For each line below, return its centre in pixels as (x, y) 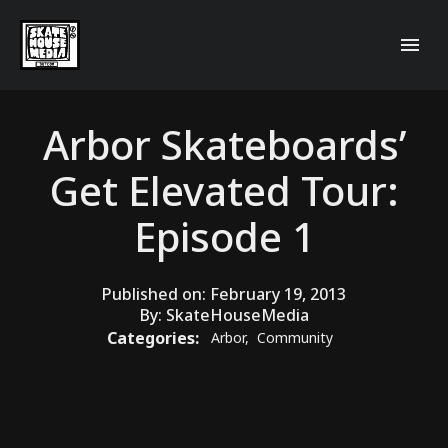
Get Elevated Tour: (224, 190)
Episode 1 (224, 236)
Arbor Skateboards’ (224, 144)
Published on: (156, 293)
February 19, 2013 (278, 293)
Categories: (155, 337)
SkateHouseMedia (237, 314)
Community (295, 338)
